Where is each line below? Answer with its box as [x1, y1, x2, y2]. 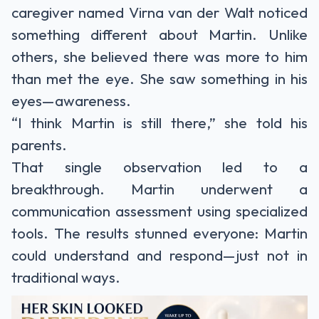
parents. [11, 135, 67, 154]
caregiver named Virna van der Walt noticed [11, 2, 308, 21]
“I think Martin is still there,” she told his [11, 113, 308, 132]
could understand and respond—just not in [11, 245, 308, 264]
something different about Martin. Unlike [11, 24, 308, 43]
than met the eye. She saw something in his [11, 68, 308, 88]
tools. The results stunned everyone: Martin [11, 223, 308, 242]
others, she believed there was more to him [11, 46, 308, 66]
